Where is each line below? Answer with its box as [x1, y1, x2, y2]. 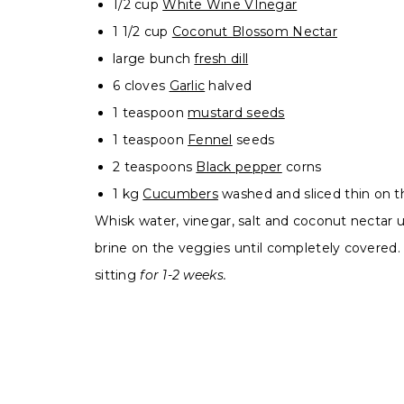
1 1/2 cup [113, 23, 172, 40]
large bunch [113, 50, 195, 67]
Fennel [188, 132, 233, 148]
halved [205, 78, 252, 94]
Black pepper [196, 159, 282, 175]
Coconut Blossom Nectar [171, 23, 337, 40]
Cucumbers [142, 186, 218, 202]
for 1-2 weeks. [140, 267, 227, 283]
